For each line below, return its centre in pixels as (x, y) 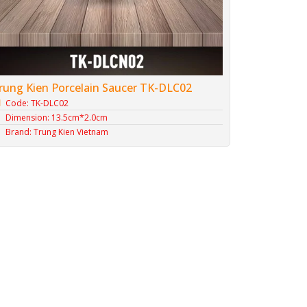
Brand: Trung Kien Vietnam (57, 132)
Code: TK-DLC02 (37, 103)
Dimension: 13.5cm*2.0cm (57, 117)
